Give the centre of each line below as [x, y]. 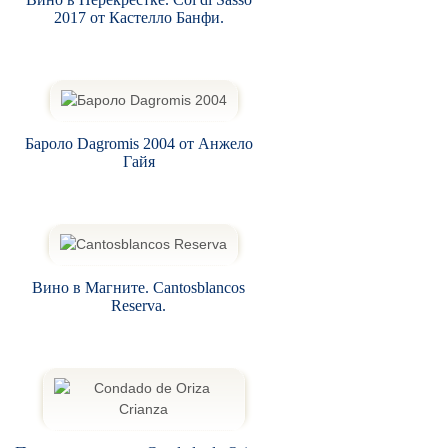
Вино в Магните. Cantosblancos [139, 287]
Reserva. [139, 305]
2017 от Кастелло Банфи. [138, 17]
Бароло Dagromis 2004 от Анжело [138, 143]
